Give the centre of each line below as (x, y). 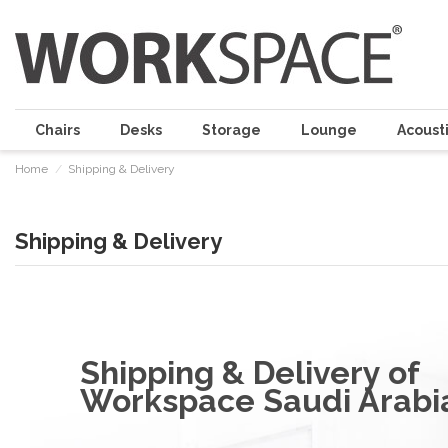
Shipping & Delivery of (250, 372)
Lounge (329, 130)
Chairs (57, 130)
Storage (231, 130)
